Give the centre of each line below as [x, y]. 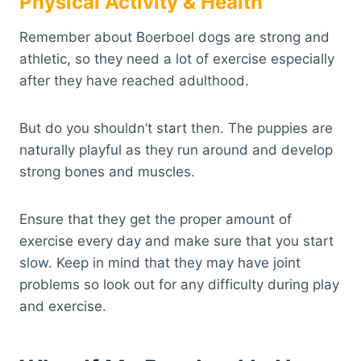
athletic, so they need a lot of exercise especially [177, 58]
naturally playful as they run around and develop [176, 149]
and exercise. [63, 306]
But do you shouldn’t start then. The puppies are [176, 128]
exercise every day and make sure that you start [176, 241]
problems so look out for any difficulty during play [179, 284]
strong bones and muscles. [107, 171]
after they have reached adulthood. [134, 80]
